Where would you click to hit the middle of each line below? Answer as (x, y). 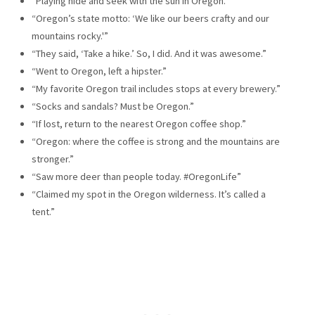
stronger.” (52, 159)
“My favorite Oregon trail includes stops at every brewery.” (156, 88)
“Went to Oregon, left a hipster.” (99, 71)
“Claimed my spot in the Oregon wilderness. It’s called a (148, 194)
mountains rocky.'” (70, 36)
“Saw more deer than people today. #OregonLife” (136, 176)
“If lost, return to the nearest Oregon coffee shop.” (139, 123)
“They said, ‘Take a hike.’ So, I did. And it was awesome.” (149, 53)
